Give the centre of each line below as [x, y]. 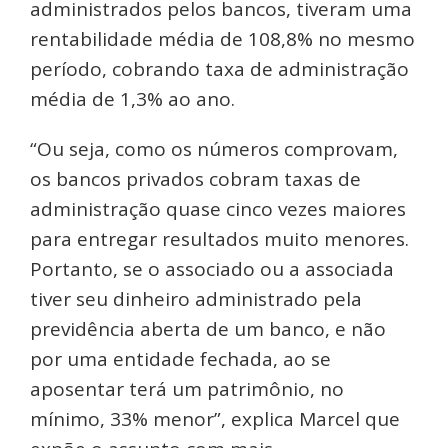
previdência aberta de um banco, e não [208, 328]
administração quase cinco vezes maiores [218, 208]
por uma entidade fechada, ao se [180, 358]
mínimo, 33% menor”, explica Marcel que [215, 418]
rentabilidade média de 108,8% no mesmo [222, 38]
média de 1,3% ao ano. [132, 98]
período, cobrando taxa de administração [219, 68]
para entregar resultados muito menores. [219, 238]
